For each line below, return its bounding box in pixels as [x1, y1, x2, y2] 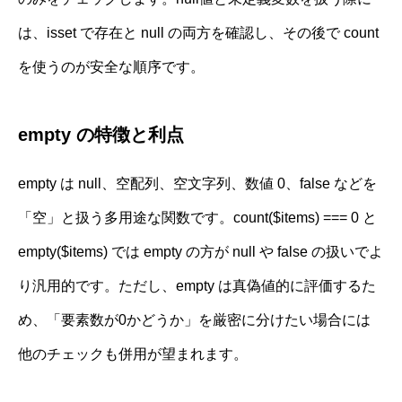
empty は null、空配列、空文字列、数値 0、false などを [18, 175, 377, 191]
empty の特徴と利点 [18, 124, 184, 144]
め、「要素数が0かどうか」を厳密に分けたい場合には [18, 311, 371, 328]
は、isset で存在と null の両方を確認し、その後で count [18, 24, 379, 40]
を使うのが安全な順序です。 [18, 58, 205, 74]
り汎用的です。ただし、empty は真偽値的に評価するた [18, 277, 376, 293]
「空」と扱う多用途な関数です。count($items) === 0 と [18, 209, 377, 225]
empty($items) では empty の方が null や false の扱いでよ [18, 243, 383, 259]
